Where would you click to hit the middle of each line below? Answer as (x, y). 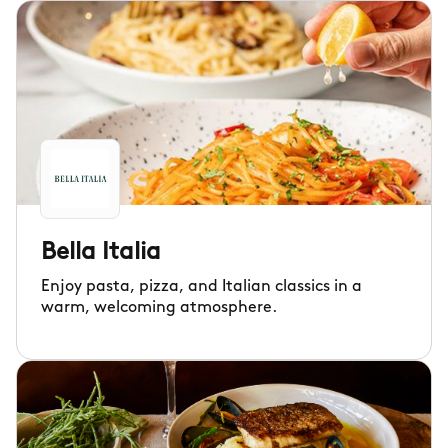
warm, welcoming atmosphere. (159, 308)
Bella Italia (101, 253)
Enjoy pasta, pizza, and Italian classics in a (201, 287)
